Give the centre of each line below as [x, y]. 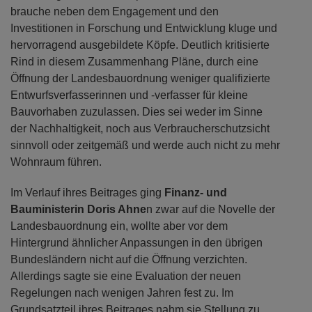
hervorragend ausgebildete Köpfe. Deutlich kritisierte [140, 45]
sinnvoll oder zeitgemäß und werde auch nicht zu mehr [145, 146]
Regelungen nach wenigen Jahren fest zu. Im [122, 293]
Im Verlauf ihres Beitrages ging [87, 193]
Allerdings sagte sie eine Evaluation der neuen [126, 276]
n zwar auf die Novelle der [211, 210]
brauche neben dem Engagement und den [115, 12]
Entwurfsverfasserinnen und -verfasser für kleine [129, 95]
